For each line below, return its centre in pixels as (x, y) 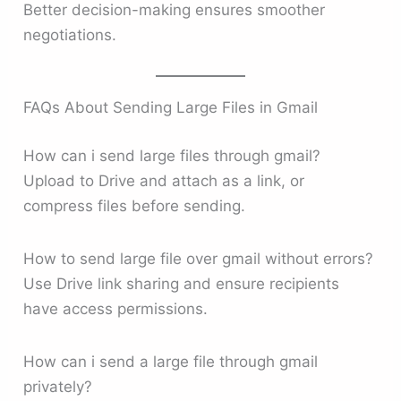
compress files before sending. (135, 205)
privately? (58, 387)
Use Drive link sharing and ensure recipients (182, 284)
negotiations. (70, 35)
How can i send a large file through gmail (171, 362)
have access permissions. (116, 309)
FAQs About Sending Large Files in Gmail (171, 108)
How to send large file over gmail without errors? (199, 259)
